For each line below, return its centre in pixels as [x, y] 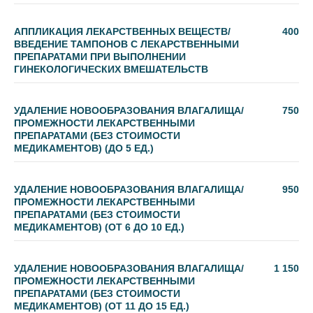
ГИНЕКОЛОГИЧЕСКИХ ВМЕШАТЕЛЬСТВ [111, 69]
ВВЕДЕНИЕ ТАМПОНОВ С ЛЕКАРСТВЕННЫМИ [126, 44]
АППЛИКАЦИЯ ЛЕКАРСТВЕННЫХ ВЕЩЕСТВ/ [122, 31]
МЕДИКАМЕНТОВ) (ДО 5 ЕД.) [84, 148]
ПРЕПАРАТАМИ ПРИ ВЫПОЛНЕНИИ [100, 57]
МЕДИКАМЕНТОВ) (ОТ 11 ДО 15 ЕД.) [102, 306]
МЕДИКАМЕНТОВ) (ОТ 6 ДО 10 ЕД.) [99, 227]
